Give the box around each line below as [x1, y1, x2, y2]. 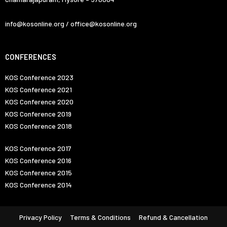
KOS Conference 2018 [5, 122, 72, 131]
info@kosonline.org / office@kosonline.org [5, 19, 137, 28]
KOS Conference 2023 [5, 73, 73, 82]
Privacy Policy [19, 213, 62, 222]
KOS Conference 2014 [5, 180, 72, 190]
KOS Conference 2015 [5, 168, 72, 177]
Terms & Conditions [70, 213, 131, 222]
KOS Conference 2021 [5, 85, 72, 94]
